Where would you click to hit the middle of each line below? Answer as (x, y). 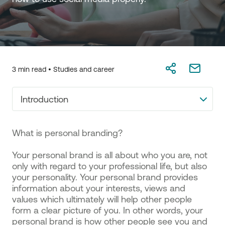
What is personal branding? (67, 133)
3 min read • (33, 69)
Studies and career (84, 69)
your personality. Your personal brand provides (105, 177)
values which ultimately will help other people (102, 199)
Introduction (44, 99)
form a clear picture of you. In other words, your (107, 210)
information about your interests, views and (99, 188)
